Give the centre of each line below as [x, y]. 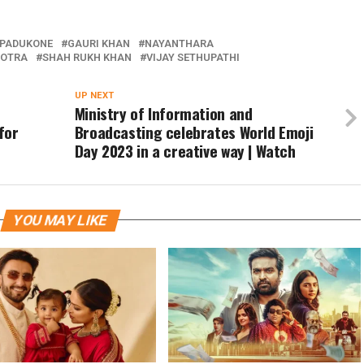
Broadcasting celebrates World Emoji [194, 132]
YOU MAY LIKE [60, 220]
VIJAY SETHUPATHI [193, 57]
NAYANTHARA [179, 43]
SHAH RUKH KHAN [87, 57]
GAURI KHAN [99, 43]
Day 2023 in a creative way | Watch [185, 150]
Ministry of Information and [163, 113]
